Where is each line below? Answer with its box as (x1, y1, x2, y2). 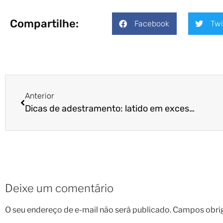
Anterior (25, 91, 54, 101)
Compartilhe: (10, 16, 79, 30)
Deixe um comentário (5, 182, 113, 195)
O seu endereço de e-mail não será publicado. (5, 205, 171, 215)
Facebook (134, 18, 169, 28)
